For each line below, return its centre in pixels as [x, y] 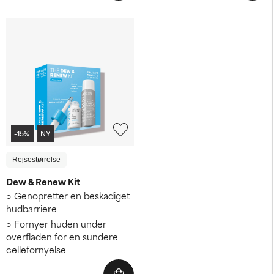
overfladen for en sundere [62, 236]
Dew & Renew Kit [43, 181]
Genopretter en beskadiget [72, 195]
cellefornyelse [36, 249]
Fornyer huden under [60, 223]
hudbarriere [31, 208]
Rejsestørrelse [36, 159]
